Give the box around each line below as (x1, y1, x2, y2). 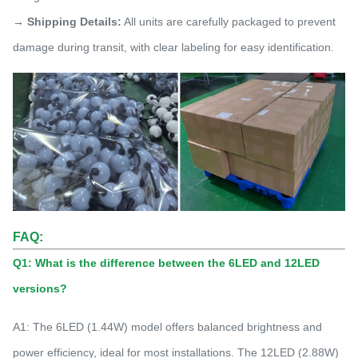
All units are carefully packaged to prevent (121, 14, 336, 28)
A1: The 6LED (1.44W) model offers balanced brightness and (13, 320, 322, 333)
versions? (13, 281, 67, 295)
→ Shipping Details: (13, 14, 121, 28)
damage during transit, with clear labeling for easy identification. (13, 40, 334, 54)
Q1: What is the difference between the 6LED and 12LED (13, 256, 320, 269)
